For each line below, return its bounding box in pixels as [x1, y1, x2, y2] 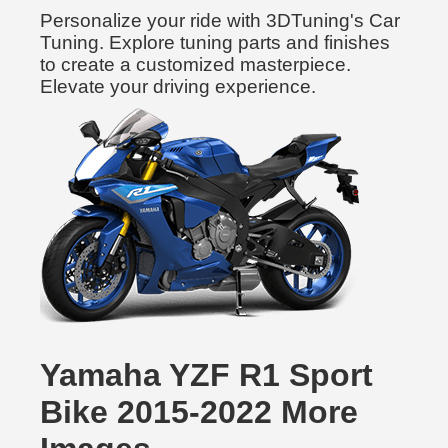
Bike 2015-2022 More [40, 394, 358, 430]
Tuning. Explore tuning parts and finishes [40, 32, 390, 53]
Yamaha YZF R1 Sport [40, 357, 373, 393]
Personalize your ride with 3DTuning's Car [40, 10, 400, 31]
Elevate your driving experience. [40, 76, 316, 97]
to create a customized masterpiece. [40, 54, 351, 75]
